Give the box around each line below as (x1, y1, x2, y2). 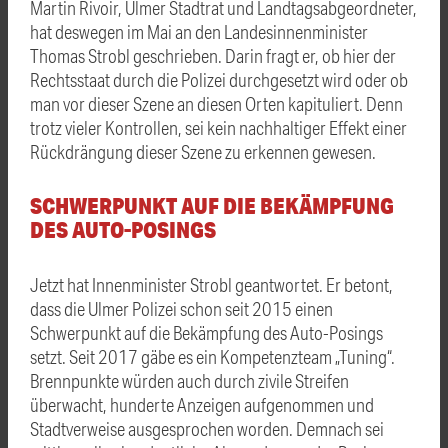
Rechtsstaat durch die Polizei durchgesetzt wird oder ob (30, 67, 408, 91)
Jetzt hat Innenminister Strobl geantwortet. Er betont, (30, 272, 393, 296)
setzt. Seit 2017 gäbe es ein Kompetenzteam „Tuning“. (30, 344, 395, 368)
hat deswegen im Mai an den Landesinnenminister (30, 19, 368, 43)
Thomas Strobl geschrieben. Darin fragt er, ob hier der (30, 43, 396, 67)
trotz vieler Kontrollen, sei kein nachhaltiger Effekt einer (30, 115, 407, 139)
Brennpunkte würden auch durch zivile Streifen (30, 368, 349, 392)
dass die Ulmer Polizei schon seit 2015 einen (30, 296, 333, 320)
